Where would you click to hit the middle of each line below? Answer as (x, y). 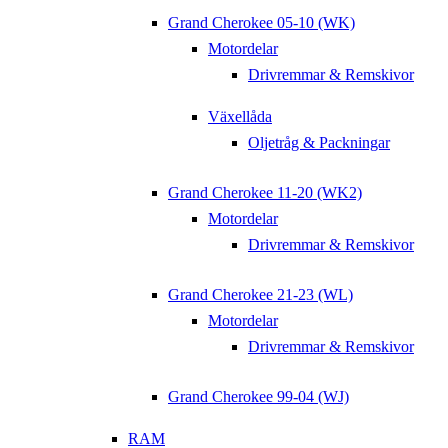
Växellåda (240, 117)
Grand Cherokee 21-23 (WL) (260, 295)
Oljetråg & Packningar (319, 143)
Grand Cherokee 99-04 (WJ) (258, 397)
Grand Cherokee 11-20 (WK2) (265, 193)
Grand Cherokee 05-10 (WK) (261, 23)
